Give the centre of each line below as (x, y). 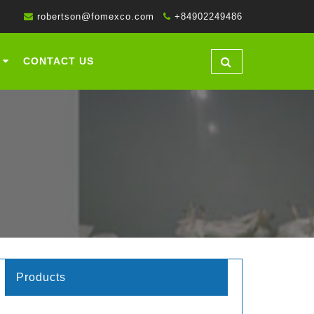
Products (41, 277)
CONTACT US (58, 61)
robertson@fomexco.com (96, 16)
